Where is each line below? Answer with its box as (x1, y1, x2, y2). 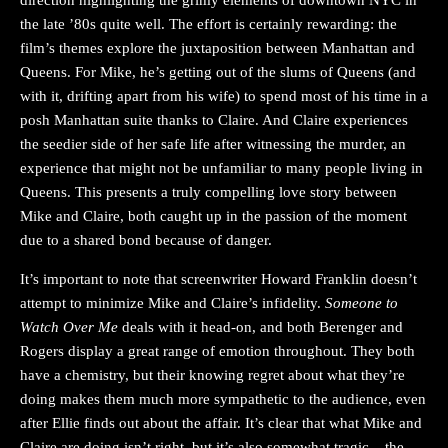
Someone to (325, 294, 398, 311)
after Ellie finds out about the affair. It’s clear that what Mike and (20, 414, 422, 431)
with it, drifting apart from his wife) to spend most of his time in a (20, 87, 428, 104)
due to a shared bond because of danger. (20, 231, 272, 248)
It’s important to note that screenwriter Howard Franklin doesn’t (20, 270, 417, 287)
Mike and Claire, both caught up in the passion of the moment (20, 207, 407, 224)
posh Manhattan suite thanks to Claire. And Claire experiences (20, 111, 408, 128)
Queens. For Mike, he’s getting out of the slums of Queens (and (20, 63, 416, 80)
